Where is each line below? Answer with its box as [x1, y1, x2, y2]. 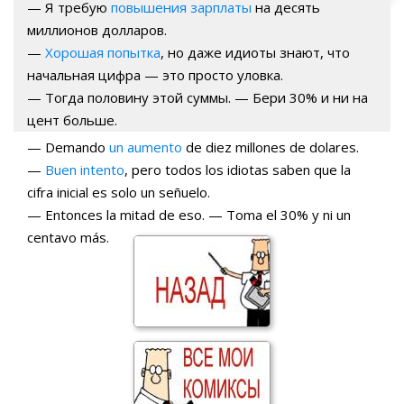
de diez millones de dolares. [182, 137, 359, 156]
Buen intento [45, 160, 124, 179]
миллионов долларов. [27, 20, 167, 39]
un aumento [109, 137, 182, 156]
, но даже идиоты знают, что [161, 42, 350, 61]
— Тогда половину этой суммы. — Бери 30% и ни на [27, 87, 368, 106]
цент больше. [27, 110, 117, 129]
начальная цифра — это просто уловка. [27, 65, 283, 84]
